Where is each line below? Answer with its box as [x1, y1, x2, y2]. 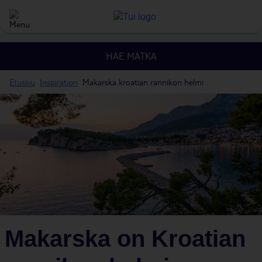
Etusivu [9, 77, 35, 87]
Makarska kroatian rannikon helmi [82, 77, 204, 87]
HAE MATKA [105, 50, 157, 62]
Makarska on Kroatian [5, 226, 246, 251]
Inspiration [40, 77, 78, 87]
